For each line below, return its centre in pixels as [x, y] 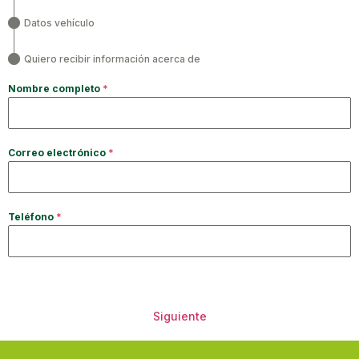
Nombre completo [55, 89]
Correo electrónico [58, 153]
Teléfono [32, 217]
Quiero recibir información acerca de [112, 59]
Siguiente [179, 317]
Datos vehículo [59, 23]
